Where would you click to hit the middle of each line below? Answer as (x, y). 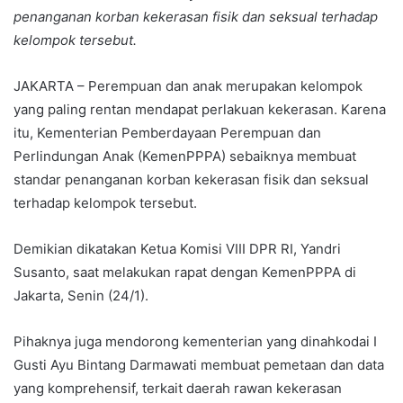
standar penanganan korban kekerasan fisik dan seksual (191, 180)
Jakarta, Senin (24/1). (81, 296)
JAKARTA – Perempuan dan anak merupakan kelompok (188, 86)
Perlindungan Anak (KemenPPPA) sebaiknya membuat (185, 157)
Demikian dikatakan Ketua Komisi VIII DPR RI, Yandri (177, 249)
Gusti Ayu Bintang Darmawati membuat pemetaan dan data (199, 365)
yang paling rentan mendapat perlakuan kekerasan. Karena (200, 110)
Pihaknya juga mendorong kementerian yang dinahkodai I (195, 342)
